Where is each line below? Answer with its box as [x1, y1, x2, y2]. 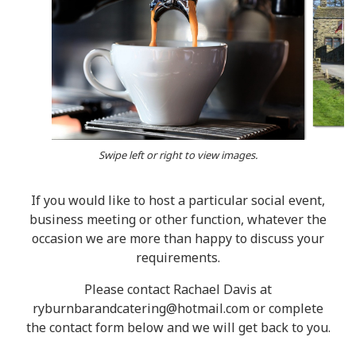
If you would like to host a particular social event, [31, 192, 325, 209]
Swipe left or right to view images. [99, 148, 257, 162]
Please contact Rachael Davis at [84, 281, 272, 298]
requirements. [136, 249, 220, 266]
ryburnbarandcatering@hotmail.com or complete [33, 300, 323, 317]
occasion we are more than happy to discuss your [32, 230, 324, 247]
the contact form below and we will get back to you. [25, 319, 331, 336]
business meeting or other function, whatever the [29, 211, 327, 228]
